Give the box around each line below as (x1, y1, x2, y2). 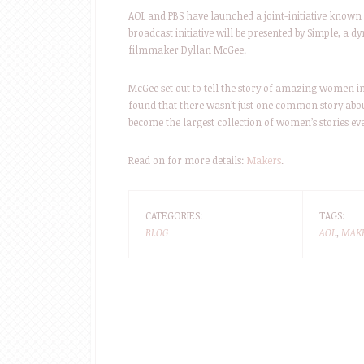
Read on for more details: (128, 154, 247, 167)
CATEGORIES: (145, 209, 203, 222)
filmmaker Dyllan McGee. (128, 43, 246, 56)
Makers (247, 154, 281, 167)
